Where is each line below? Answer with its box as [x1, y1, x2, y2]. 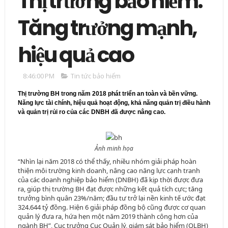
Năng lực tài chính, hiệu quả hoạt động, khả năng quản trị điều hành [17, 99, 210, 107]
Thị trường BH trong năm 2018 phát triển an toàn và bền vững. [17, 90, 197, 98]
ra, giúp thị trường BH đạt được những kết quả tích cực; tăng [17, 184, 203, 194]
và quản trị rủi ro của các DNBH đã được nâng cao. [17, 108, 167, 116]
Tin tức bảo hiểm [70, 71, 121, 81]
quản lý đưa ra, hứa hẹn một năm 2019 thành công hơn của [17, 212, 198, 221]
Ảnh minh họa [94, 144, 133, 153]
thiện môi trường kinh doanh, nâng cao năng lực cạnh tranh [17, 166, 200, 176]
